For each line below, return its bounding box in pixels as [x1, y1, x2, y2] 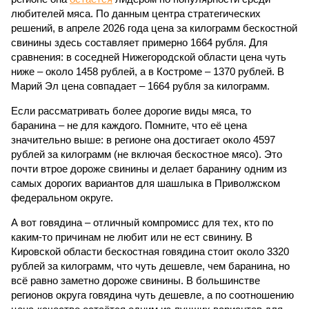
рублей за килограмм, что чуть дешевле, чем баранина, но [11, 260, 290, 272]
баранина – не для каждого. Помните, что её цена [11, 119, 247, 131]
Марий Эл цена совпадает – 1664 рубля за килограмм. [11, 80, 270, 92]
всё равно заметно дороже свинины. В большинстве [11, 275, 260, 286]
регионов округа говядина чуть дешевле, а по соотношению [11, 289, 294, 301]
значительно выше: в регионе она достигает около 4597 [11, 134, 275, 146]
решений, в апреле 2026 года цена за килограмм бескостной [11, 22, 297, 34]
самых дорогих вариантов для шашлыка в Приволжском [11, 177, 280, 189]
